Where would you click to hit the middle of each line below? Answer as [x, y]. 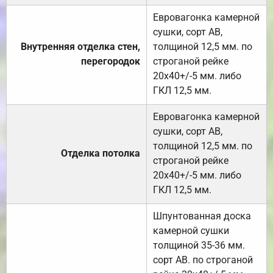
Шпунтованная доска [202, 216]
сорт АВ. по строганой [203, 260]
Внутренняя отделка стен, [80, 47]
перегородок [111, 62]
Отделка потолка [101, 154]
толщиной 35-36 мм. [199, 246]
